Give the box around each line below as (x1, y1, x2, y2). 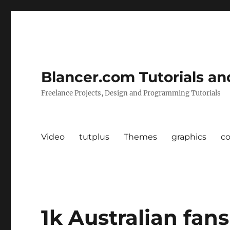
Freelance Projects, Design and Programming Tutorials (41, 89, 221, 98)
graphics (171, 131, 207, 142)
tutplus (79, 131, 110, 142)
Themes (124, 131, 158, 142)
